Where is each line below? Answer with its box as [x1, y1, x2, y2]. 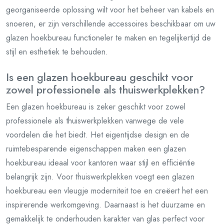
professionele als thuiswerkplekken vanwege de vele [6, 115, 184, 126]
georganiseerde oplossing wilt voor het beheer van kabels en [6, 4, 214, 15]
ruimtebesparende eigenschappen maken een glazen [6, 143, 186, 154]
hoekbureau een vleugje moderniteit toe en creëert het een [6, 185, 208, 196]
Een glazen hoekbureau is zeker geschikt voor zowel [6, 101, 185, 112]
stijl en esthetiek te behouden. [6, 46, 108, 57]
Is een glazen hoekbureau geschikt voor [6, 69, 193, 85]
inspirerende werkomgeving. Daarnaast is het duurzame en [6, 199, 205, 210]
